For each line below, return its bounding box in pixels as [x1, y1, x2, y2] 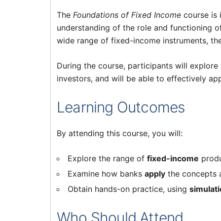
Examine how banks [68, 169, 145, 179]
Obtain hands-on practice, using [68, 184, 189, 194]
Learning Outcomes [57, 98, 185, 116]
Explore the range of [68, 153, 147, 163]
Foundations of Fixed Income [73, 10, 181, 20]
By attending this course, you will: [57, 128, 183, 138]
